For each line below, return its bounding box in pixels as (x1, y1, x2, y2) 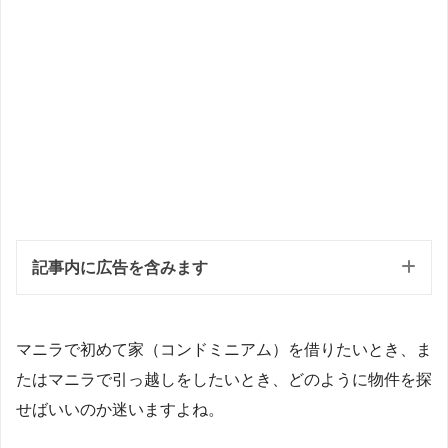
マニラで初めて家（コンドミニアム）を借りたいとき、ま (16, 340, 432, 358)
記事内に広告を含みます (32, 259, 208, 277)
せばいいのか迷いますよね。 (16, 400, 224, 418)
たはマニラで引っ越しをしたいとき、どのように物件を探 (16, 370, 432, 388)
